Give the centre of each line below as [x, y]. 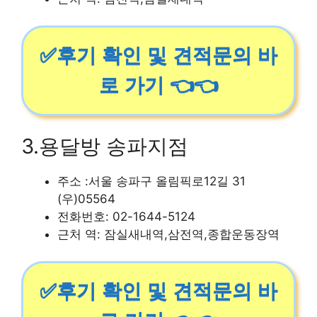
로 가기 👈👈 [158, 85]
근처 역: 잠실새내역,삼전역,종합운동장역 [168, 234]
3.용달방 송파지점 [105, 146]
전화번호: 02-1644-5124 [126, 216]
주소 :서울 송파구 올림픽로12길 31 [151, 181]
